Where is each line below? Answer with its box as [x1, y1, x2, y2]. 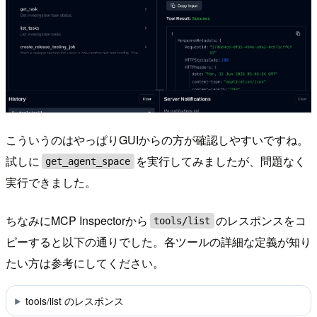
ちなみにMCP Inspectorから [6, 212, 148, 229]
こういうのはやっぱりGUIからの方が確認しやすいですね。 [6, 132, 309, 149]
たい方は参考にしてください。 [6, 255, 164, 272]
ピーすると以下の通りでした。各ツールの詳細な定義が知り [6, 234, 311, 250]
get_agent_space [45, 156, 131, 168]
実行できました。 [6, 174, 96, 191]
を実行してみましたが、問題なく [136, 153, 306, 170]
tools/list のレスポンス [25, 293, 124, 308]
